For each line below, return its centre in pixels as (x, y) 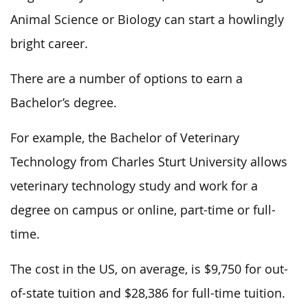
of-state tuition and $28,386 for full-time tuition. (148, 293)
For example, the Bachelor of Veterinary (125, 138)
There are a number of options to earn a (126, 79)
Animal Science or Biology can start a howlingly (147, 20)
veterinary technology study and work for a (134, 186)
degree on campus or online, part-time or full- (143, 210)
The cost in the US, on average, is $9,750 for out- (149, 269)
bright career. (49, 44)
